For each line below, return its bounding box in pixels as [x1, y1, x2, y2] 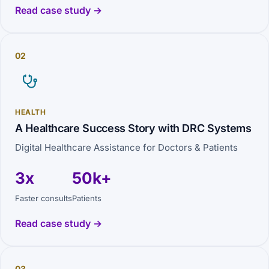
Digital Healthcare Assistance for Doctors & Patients [15, 142, 238, 153]
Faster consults [15, 193, 72, 203]
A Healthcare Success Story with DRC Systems [15, 122, 252, 134]
